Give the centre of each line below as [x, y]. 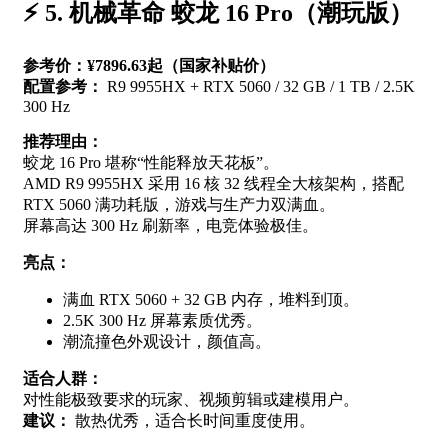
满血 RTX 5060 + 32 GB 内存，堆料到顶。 [211, 299]
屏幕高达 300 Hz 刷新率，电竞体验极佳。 [170, 225]
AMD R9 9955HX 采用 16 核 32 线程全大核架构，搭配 [213, 183]
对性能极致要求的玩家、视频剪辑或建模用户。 [191, 399]
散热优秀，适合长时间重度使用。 [193, 420]
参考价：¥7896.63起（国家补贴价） [149, 65]
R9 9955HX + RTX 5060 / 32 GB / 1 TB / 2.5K [259, 86]
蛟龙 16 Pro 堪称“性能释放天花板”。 [151, 162]
